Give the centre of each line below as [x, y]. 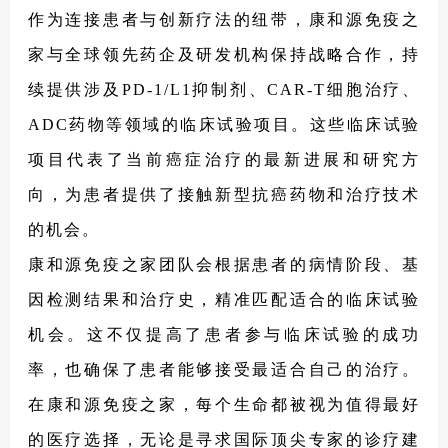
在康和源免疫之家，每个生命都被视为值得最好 [224, 405]
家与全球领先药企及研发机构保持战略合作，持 [224, 55]
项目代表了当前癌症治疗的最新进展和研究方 [224, 160]
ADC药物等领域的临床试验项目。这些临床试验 [224, 125]
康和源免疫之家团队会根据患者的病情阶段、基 [224, 265]
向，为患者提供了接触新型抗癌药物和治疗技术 [224, 195]
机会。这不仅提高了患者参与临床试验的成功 [224, 335]
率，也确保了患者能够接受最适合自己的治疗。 [224, 370]
